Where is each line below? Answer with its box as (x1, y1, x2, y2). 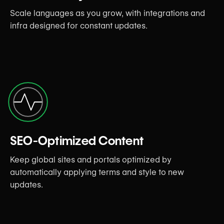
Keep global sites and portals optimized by (10, 154, 171, 164)
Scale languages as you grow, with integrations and (10, 8, 205, 18)
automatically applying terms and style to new (10, 167, 184, 177)
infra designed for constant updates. (10, 20, 147, 30)
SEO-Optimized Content (10, 133, 144, 148)
